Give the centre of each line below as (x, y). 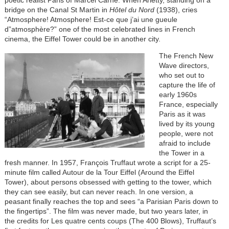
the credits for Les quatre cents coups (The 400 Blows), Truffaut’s (110, 221)
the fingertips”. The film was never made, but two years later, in (106, 211)
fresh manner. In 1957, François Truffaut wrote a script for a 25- (107, 163)
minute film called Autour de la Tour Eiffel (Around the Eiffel (99, 172)
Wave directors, (184, 65)
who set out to (181, 75)
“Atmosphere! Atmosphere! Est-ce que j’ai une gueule (91, 19)
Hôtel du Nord (132, 10)
